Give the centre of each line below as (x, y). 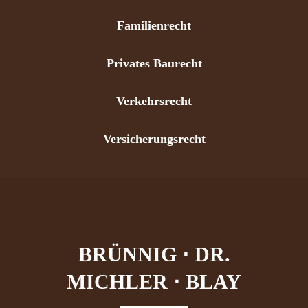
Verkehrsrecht (154, 101)
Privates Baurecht (154, 63)
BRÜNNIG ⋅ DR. (154, 254)
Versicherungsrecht (154, 139)
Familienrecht (154, 25)
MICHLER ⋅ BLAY (154, 281)
